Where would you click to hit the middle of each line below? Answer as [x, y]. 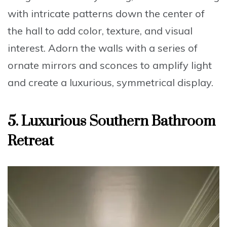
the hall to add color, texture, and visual [100, 31]
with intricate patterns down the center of [106, 14]
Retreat [31, 141]
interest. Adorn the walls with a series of [103, 48]
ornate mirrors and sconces [73, 65]
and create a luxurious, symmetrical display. [110, 83]
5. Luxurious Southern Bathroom [111, 122]
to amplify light [175, 65]
